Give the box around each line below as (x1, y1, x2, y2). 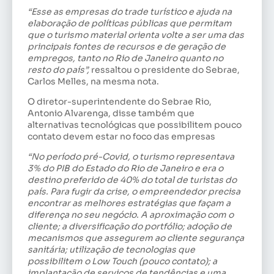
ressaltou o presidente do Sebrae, (89, 64, 240, 75)
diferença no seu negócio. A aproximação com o (28, 209, 234, 221)
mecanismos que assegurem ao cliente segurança (28, 232, 244, 244)
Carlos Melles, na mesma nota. (28, 75, 159, 87)
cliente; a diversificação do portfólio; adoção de (28, 221, 232, 232)
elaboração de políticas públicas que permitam (28, 17, 232, 29)
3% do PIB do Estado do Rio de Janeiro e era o (28, 163, 223, 174)
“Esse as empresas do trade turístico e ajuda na (28, 6, 232, 17)
